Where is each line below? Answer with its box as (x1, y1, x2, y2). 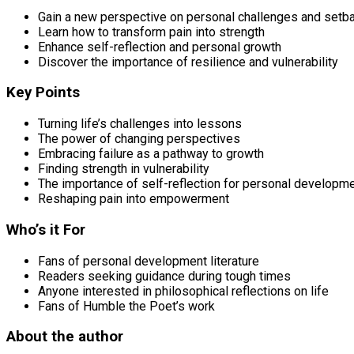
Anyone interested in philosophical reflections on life (38, 283, 329, 299)
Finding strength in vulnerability (38, 161, 209, 177)
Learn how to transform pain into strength (38, 24, 265, 40)
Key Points (6, 84, 80, 102)
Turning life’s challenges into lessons (38, 116, 242, 132)
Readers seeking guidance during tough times (38, 268, 291, 284)
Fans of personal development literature (38, 253, 259, 269)
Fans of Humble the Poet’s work (38, 298, 215, 314)
